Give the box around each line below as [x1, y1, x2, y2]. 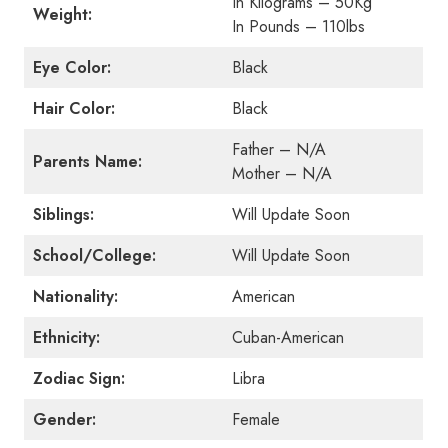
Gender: [33, 408, 96, 431]
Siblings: [33, 203, 94, 226]
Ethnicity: [33, 326, 100, 349]
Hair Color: [33, 97, 115, 120]
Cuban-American [232, 326, 344, 349]
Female [232, 408, 280, 431]
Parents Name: [33, 150, 142, 173]
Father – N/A [232, 138, 326, 161]
